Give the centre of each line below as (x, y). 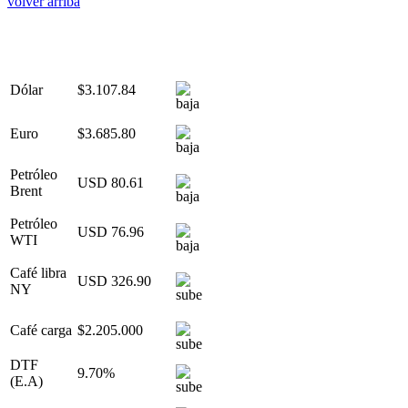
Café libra (38, 272)
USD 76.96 (111, 231)
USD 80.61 (111, 182)
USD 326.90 (114, 280)
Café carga (41, 330)
